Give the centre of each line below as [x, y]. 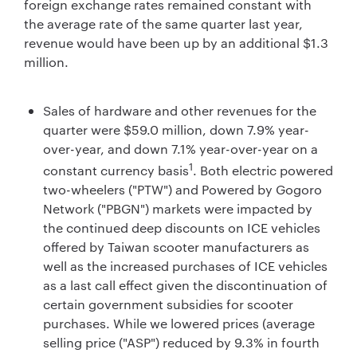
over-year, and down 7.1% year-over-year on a [180, 149]
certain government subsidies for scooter [168, 304]
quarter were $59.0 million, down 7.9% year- [176, 130]
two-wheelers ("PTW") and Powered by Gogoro [182, 190]
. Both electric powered [263, 171]
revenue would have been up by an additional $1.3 [176, 43]
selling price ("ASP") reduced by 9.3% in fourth [181, 343]
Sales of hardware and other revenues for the [180, 111]
